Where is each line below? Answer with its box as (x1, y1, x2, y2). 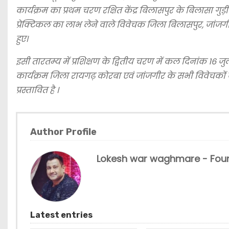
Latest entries (30, 210, 93, 220)
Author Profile (30, 126, 97, 138)
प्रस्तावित (16, 84, 48, 96)
